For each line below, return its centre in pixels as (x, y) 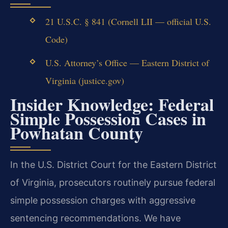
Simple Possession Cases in (108, 118)
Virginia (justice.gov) (84, 81)
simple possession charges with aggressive (103, 200)
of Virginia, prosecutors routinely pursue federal (113, 182)
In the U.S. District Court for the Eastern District (113, 164)
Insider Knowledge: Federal (112, 104)
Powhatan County (77, 133)
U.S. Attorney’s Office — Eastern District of (127, 63)
